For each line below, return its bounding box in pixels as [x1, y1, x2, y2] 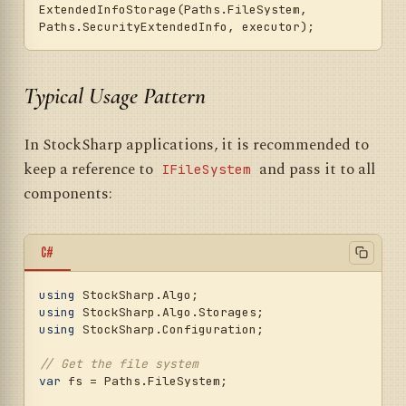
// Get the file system [39, 355, 198, 372]
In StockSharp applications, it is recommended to [24, 133, 369, 158]
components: [24, 182, 112, 207]
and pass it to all [256, 158, 375, 182]
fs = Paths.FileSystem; [61, 372, 227, 389]
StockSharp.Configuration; [75, 321, 264, 337]
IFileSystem [161, 160, 251, 179]
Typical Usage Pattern [24, 82, 206, 111]
